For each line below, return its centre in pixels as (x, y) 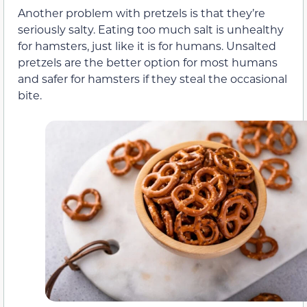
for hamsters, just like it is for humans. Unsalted (147, 45)
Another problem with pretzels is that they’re (142, 12)
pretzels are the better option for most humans (148, 62)
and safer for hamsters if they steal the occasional (152, 78)
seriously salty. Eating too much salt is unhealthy (151, 29)
